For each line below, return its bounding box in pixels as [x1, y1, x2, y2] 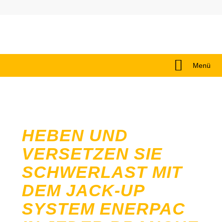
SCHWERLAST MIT [21, 163, 182, 181]
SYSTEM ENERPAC [21, 199, 185, 218]
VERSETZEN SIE [21, 144, 163, 163]
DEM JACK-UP [21, 181, 145, 200]
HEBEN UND [21, 126, 128, 145]
